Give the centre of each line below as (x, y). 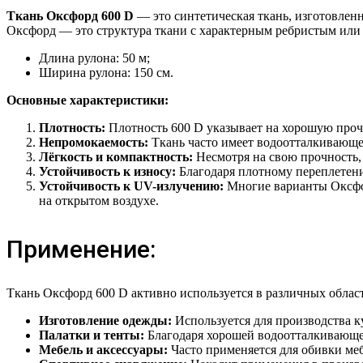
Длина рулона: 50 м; (94, 58)
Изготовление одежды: (105, 321)
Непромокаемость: (94, 143)
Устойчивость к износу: (107, 172)
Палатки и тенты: (92, 335)
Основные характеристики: (88, 100)
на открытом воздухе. (99, 201)
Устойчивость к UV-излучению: (131, 186)
